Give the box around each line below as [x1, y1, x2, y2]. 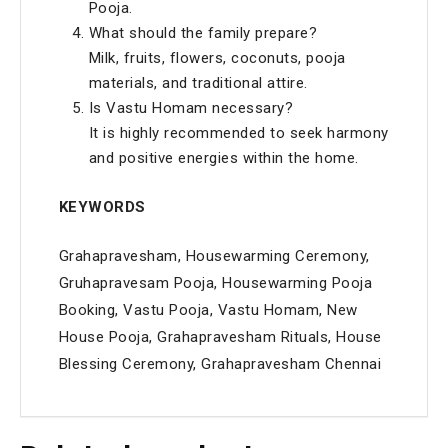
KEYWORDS [58, 197, 146, 216]
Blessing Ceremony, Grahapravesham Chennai [58, 355, 381, 373]
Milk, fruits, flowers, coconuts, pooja [88, 49, 346, 67]
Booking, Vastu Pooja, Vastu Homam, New [58, 301, 358, 319]
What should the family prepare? [88, 24, 317, 42]
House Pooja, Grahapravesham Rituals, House [58, 328, 382, 346]
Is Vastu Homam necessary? [88, 99, 293, 117]
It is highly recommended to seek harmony [88, 124, 389, 142]
